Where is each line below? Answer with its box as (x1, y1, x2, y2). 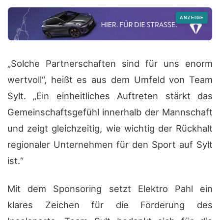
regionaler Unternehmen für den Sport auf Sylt (7, 139, 213, 150)
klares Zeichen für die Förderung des (7, 199, 213, 211)
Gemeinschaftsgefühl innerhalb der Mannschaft (7, 107, 213, 118)
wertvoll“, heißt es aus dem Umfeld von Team (7, 74, 213, 85)
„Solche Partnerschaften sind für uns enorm (7, 58, 213, 69)
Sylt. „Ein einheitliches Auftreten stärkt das (7, 90, 213, 102)
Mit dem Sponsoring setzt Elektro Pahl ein (7, 183, 213, 194)
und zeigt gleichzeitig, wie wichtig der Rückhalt (7, 123, 213, 134)
